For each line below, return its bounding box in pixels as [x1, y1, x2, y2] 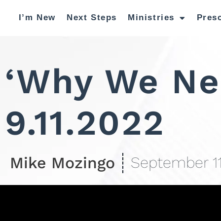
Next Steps [67, 13, 117, 23]
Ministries [128, 13, 175, 23]
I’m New [18, 13, 56, 23]
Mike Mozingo [10, 153, 115, 172]
